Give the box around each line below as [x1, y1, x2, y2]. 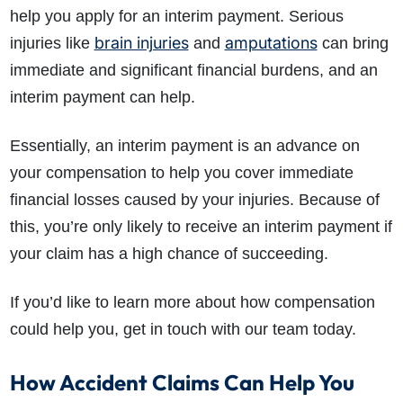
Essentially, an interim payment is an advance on [9, 137, 360, 156]
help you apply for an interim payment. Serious [9, 7, 344, 26]
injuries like [9, 34, 94, 53]
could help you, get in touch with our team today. [9, 320, 356, 339]
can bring [317, 34, 389, 53]
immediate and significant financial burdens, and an [9, 61, 378, 80]
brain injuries [94, 33, 189, 53]
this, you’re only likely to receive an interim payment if [9, 218, 392, 237]
